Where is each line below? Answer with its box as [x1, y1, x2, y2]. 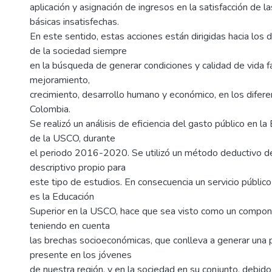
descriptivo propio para [30, 161, 126, 174]
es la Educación [30, 190, 94, 203]
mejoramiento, [30, 73, 90, 87]
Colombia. [30, 103, 70, 116]
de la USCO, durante [30, 132, 115, 145]
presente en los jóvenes [30, 248, 132, 262]
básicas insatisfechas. [30, 15, 119, 29]
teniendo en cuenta [30, 219, 110, 233]
